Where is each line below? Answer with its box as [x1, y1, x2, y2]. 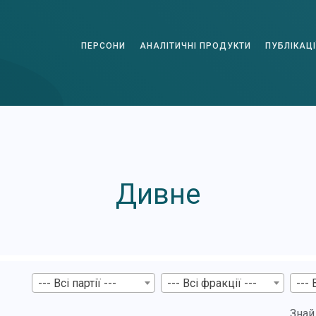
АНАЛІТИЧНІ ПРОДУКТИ [140, 40, 251, 51]
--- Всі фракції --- [166, 276, 257, 290]
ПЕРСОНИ [81, 40, 126, 51]
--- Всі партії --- [37, 276, 116, 290]
